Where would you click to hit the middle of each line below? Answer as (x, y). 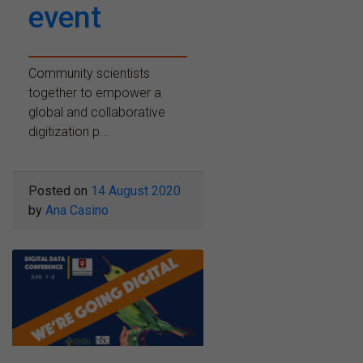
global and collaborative (97, 113)
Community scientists (89, 74)
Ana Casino (77, 211)
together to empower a (95, 93)
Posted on (60, 191)
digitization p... (69, 132)
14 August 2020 (136, 191)
